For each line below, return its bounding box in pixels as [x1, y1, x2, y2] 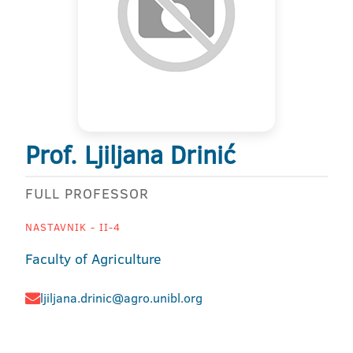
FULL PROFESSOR [25, 184, 149, 203]
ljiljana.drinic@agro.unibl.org [40, 289, 203, 307]
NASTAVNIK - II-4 [25, 220, 121, 234]
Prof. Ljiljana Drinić [25, 137, 236, 172]
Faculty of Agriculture [25, 249, 162, 269]
